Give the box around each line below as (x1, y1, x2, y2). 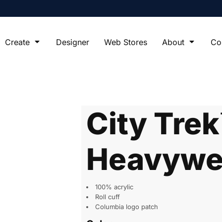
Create (5, 37, 32, 47)
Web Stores (104, 37, 147, 47)
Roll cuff (95, 192, 120, 201)
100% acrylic (95, 182, 133, 191)
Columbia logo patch (95, 202, 158, 211)
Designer (56, 37, 89, 47)
